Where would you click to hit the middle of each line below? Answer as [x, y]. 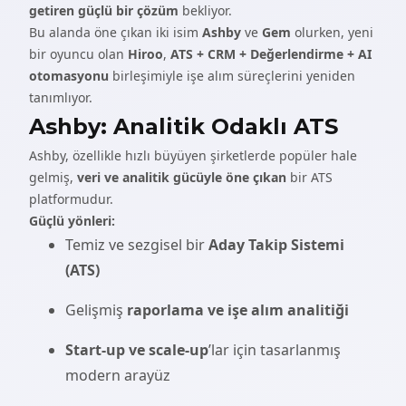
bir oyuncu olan [78, 54]
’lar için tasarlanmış [275, 350]
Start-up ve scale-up [137, 350]
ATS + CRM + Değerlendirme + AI [271, 54]
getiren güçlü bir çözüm [104, 10]
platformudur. [71, 199]
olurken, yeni [332, 32]
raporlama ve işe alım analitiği [238, 310]
